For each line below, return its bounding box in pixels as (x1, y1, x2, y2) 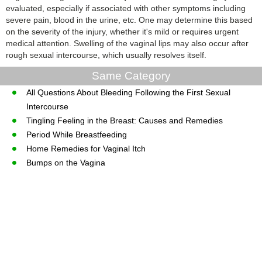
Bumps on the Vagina (26, 157, 105, 167)
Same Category (91, 69, 171, 82)
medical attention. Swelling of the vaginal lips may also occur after (6, 38, 249, 48)
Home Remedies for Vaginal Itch (26, 143, 146, 153)
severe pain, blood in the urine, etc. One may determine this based (6, 15, 253, 25)
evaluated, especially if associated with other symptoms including (6, 3, 246, 13)
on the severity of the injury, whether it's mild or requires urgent (6, 26, 239, 36)
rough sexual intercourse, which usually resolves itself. (6, 50, 206, 60)
